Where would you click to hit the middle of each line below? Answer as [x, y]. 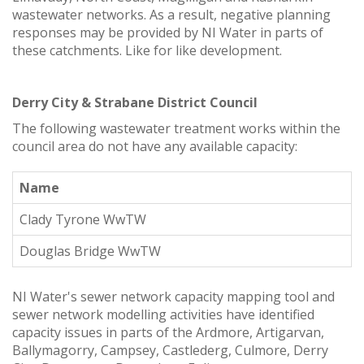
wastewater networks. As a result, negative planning [171, 14]
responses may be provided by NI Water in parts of [168, 32]
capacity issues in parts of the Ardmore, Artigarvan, [168, 332]
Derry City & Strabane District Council [135, 102]
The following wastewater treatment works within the [176, 128]
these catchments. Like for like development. [147, 50]
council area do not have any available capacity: [155, 146]
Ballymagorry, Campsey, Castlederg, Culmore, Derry [170, 350]
